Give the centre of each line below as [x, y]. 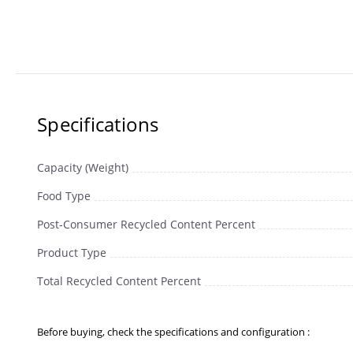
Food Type [64, 196]
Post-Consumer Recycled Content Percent [146, 225]
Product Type [72, 253]
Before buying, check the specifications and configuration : [173, 332]
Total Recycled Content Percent [119, 281]
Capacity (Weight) [83, 168]
